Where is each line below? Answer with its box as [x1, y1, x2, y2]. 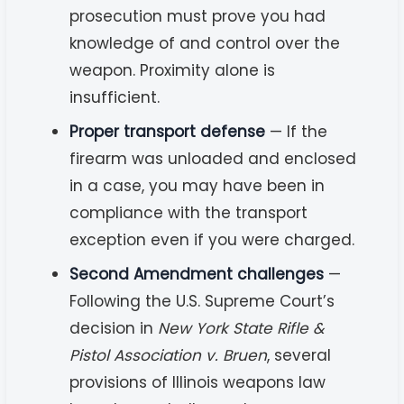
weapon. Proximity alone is [69, 59, 276, 81]
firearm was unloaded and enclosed [69, 147, 357, 170]
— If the [265, 120, 328, 142]
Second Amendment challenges [69, 262, 325, 285]
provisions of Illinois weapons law [69, 371, 326, 393]
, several [267, 344, 332, 366]
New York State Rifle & [158, 317, 326, 339]
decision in [69, 317, 159, 339]
